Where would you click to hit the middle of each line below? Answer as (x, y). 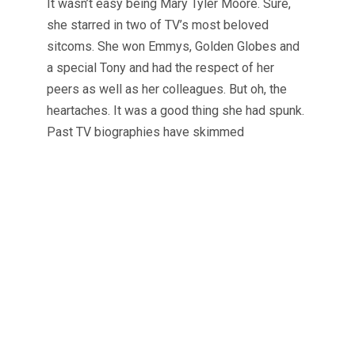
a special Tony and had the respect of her (160, 68)
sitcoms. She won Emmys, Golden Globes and (173, 47)
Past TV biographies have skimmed (145, 132)
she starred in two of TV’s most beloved (158, 25)
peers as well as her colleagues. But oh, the (167, 90)
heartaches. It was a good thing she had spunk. (176, 111)
